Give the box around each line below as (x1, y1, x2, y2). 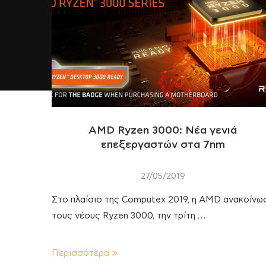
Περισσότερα (52, 248, 109, 258)
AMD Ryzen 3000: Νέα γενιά (88, 125, 237, 136)
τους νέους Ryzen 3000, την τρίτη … (52, 211, 205, 220)
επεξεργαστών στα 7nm (100, 139, 225, 150)
